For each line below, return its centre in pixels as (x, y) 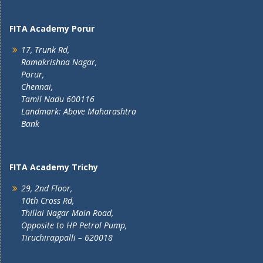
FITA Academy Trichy (54, 167)
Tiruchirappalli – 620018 (67, 237)
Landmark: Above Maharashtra (79, 111)
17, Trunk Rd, (45, 50)
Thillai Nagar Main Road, (67, 213)
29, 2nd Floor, (47, 188)
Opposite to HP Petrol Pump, (74, 225)
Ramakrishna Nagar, (59, 62)
